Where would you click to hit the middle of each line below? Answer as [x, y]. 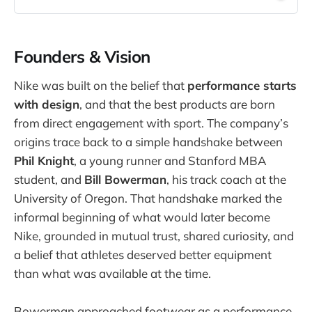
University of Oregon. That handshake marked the [148, 198]
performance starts [242, 85]
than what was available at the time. [112, 273]
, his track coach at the [226, 179]
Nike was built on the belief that [101, 85]
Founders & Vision [82, 57]
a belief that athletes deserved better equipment [143, 254]
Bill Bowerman [125, 179]
